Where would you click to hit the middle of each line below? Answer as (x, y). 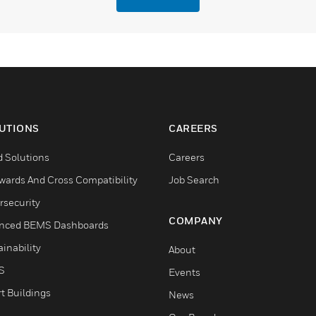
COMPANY (196, 220)
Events (184, 272)
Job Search (194, 179)
